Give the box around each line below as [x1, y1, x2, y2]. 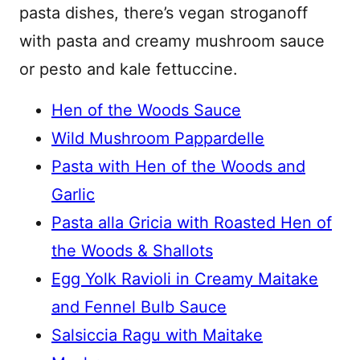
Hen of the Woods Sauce [51, 100, 241, 120]
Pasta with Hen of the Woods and [51, 157, 305, 176]
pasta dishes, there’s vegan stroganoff [19, 3, 308, 22]
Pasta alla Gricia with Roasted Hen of [51, 213, 332, 232]
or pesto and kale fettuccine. [19, 59, 243, 79]
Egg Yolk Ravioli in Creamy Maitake [51, 269, 318, 288]
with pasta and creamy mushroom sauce [19, 31, 325, 51]
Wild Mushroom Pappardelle [51, 129, 264, 148]
